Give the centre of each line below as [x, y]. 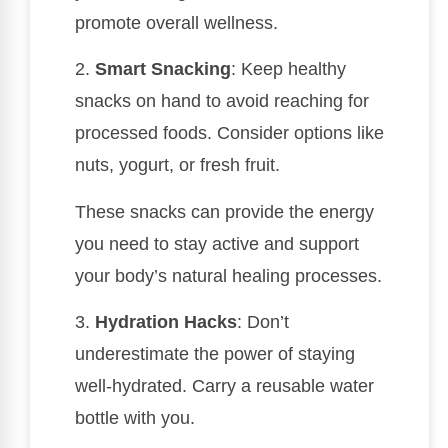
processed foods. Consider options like [229, 133]
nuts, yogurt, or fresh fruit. [177, 165]
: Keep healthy [288, 69]
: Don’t [263, 322]
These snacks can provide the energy [224, 211]
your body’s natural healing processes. [228, 275]
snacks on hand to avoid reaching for [222, 101]
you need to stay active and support [217, 243]
